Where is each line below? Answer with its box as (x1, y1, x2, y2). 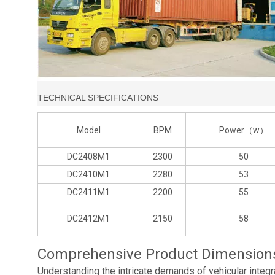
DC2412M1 (67, 214, 110, 223)
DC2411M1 (67, 187, 110, 197)
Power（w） (219, 125, 268, 135)
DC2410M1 (67, 169, 110, 179)
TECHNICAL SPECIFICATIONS (37, 93, 158, 103)
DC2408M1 (67, 152, 110, 161)
